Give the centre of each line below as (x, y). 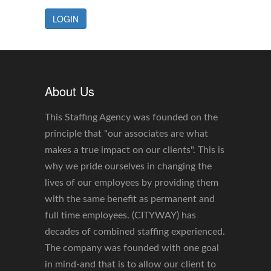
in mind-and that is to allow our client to (130, 264)
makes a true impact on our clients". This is (135, 150)
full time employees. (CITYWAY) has (120, 215)
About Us (70, 91)
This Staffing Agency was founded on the (131, 117)
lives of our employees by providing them (132, 183)
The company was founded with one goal (132, 248)
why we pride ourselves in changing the (128, 166)
